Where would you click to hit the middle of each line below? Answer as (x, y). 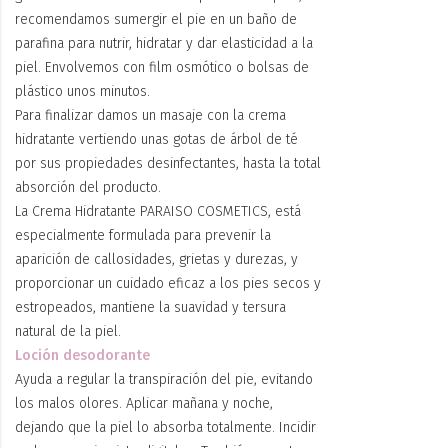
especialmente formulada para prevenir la (143, 235)
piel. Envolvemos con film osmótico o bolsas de (162, 67)
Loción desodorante (82, 355)
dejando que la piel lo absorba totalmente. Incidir (165, 427)
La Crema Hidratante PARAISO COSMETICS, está (158, 211)
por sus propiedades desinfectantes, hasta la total (168, 163)
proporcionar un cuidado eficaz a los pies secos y (168, 283)
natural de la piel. (68, 331)
